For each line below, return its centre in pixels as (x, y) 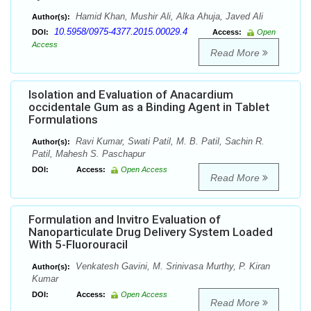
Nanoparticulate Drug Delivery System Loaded (151, 232)
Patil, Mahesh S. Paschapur (89, 154)
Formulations (63, 120)
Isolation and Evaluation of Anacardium (131, 95)
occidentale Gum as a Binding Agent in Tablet (149, 107)
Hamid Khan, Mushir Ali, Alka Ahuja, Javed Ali (168, 17)
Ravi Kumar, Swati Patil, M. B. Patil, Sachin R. (169, 142)
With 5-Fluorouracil (78, 245)
